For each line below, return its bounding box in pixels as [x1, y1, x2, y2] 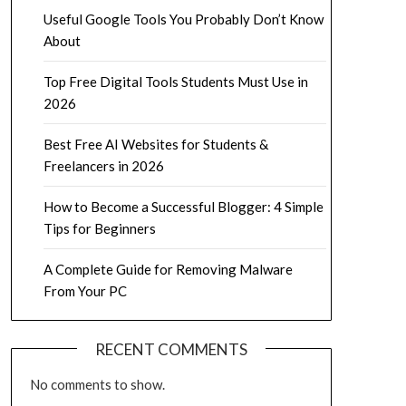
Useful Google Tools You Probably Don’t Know [43, 11, 324, 27]
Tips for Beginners [43, 220, 156, 237]
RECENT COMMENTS [94, 340, 247, 359]
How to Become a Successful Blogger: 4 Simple [43, 198, 324, 215]
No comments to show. [29, 376, 165, 392]
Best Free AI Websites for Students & [43, 136, 268, 152]
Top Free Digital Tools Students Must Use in [43, 73, 308, 90]
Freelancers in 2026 [43, 158, 164, 174]
